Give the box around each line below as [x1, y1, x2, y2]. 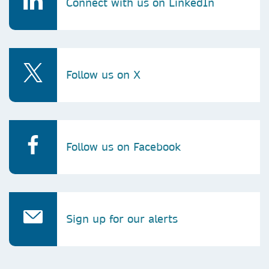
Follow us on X [66, 68, 141, 82]
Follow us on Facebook [66, 140, 181, 154]
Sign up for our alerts [66, 212, 178, 226]
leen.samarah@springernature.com [102, 8, 255, 21]
